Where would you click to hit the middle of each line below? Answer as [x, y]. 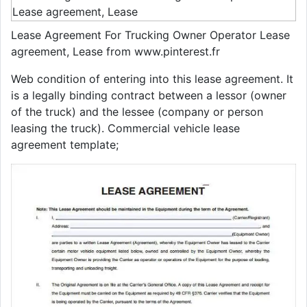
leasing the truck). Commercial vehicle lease [125, 128]
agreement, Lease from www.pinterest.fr [115, 51]
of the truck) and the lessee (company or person [137, 112]
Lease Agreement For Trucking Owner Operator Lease [150, 35]
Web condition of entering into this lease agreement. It [152, 79]
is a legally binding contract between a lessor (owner [149, 95]
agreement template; [65, 145]
